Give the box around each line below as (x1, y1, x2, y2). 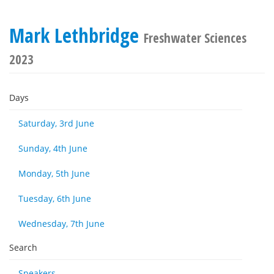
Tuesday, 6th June (18, 193, 91, 204)
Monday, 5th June (18, 168, 90, 179)
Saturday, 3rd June (18, 117, 94, 129)
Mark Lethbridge (9, 22, 144, 48)
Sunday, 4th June (18, 143, 87, 154)
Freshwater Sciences (144, 29, 246, 46)
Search (9, 242, 37, 253)
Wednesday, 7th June (18, 218, 105, 229)
